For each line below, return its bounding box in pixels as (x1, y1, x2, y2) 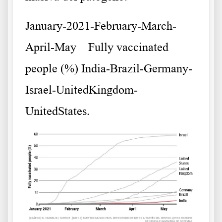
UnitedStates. (25, 105, 90, 118)
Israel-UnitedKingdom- (25, 83, 138, 97)
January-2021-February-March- (25, 19, 176, 33)
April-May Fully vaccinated (25, 41, 168, 54)
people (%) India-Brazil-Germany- (25, 62, 192, 75)
